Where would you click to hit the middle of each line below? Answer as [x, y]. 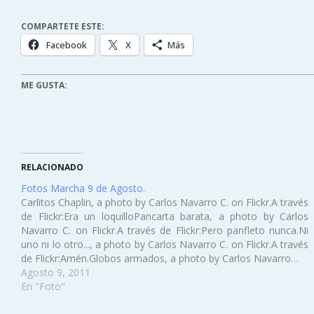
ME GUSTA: [44, 85]
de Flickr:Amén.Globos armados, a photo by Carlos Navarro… [160, 258]
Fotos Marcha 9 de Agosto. [83, 188]
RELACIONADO [52, 167]
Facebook [67, 45]
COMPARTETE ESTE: [63, 26]
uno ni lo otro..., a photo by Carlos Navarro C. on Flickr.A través [165, 244]
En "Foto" [43, 286]
